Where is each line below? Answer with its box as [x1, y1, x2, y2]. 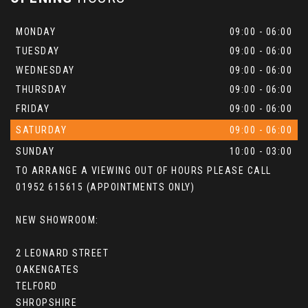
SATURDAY [16, 124, 67, 136]
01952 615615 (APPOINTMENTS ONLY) [16, 181, 195, 193]
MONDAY [16, 26, 56, 38]
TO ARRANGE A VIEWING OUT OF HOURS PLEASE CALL [16, 165, 272, 177]
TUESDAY [16, 45, 60, 57]
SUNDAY [16, 146, 54, 157]
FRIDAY [16, 103, 49, 115]
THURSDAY [16, 84, 67, 96]
